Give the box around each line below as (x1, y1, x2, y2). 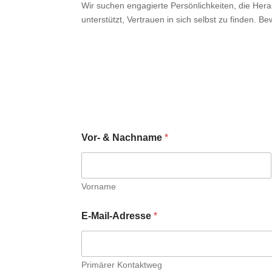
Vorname (81, 181, 117, 191)
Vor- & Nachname (81, 132, 165, 143)
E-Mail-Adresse (81, 210, 154, 221)
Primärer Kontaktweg (81, 259, 163, 270)
